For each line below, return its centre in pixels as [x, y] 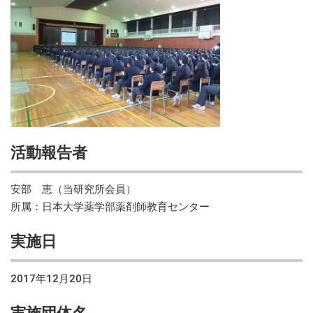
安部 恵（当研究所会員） [73, 189]
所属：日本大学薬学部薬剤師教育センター [110, 207]
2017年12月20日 [51, 278]
